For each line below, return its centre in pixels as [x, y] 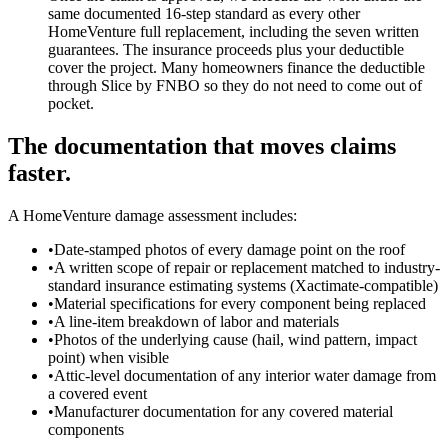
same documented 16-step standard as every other [204, 13]
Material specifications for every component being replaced [240, 303]
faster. [39, 172]
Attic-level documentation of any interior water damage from [245, 375]
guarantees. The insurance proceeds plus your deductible [226, 49]
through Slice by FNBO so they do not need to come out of [235, 85]
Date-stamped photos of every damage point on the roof [229, 249]
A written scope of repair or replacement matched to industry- [247, 267]
